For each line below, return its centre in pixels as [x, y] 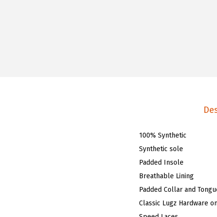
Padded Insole [161, 162]
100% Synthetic [163, 135]
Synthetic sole [161, 149]
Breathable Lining [166, 176]
